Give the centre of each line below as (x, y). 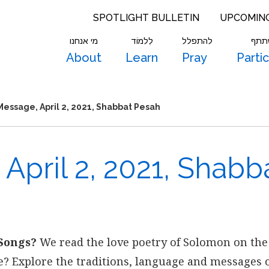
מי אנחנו (84, 41)
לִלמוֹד (142, 41)
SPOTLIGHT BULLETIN (146, 18)
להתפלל (197, 41)
